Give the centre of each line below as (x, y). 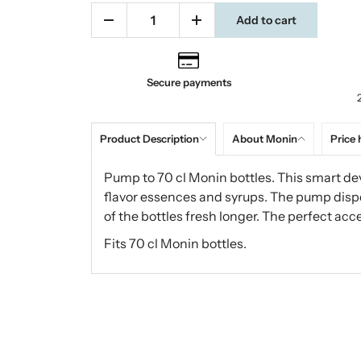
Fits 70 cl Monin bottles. (175, 243)
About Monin (264, 138)
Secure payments (189, 82)
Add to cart (266, 20)
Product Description (149, 138)
